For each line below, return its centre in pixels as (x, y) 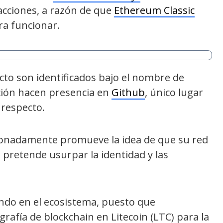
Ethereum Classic (154, 10)
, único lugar (174, 92)
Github (128, 92)
